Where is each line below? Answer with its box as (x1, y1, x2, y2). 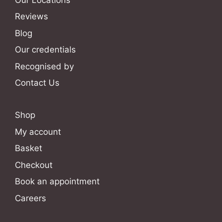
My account (15, 126, 61, 137)
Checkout (15, 160, 53, 170)
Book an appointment (15, 176, 100, 187)
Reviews (15, 11, 48, 22)
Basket (15, 143, 42, 154)
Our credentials (15, 45, 76, 55)
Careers (15, 193, 46, 203)
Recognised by (15, 61, 74, 71)
